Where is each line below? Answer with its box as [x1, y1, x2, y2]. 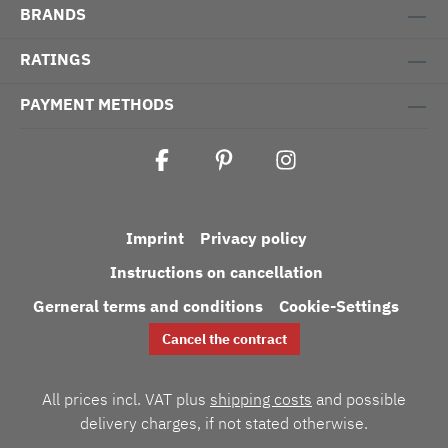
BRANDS [20, 4, 86, 24]
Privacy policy [199, 228, 307, 248]
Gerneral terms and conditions [33, 296, 263, 316]
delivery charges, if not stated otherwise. [80, 413, 368, 433]
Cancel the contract [161, 330, 287, 348]
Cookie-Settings [279, 296, 399, 316]
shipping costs [210, 389, 312, 409]
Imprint [125, 228, 184, 248]
